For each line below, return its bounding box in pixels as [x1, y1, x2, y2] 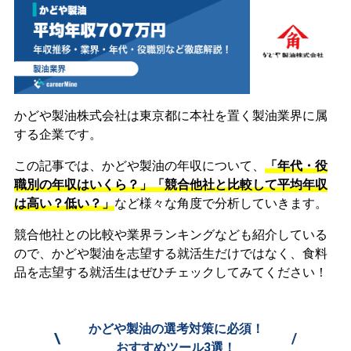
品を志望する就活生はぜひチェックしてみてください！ [13, 265, 327, 280]
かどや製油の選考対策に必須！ [88, 321, 264, 337]
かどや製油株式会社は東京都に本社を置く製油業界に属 [13, 108, 327, 124]
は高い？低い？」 [13, 196, 114, 212]
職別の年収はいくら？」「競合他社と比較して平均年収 [13, 177, 327, 193]
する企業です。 [13, 127, 102, 143]
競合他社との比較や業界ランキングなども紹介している [13, 227, 327, 243]
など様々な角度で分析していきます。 [114, 196, 327, 212]
